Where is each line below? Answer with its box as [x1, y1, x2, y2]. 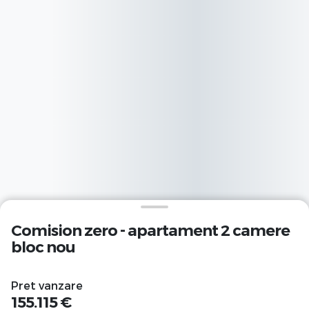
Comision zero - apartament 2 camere [11, 220, 290, 240]
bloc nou [11, 237, 75, 257]
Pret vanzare [11, 278, 83, 292]
